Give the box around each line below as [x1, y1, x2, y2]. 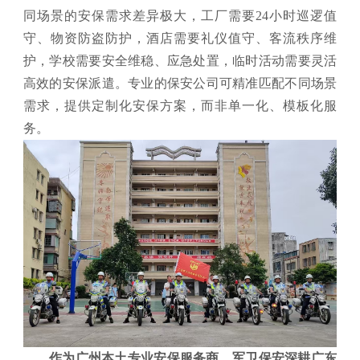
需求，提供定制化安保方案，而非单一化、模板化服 [22, 99, 337, 113]
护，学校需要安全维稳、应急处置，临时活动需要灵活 [22, 54, 337, 68]
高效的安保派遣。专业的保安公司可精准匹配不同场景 [22, 76, 337, 91]
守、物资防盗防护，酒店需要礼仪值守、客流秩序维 [22, 31, 337, 46]
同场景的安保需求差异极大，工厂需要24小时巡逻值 [22, 9, 337, 23]
